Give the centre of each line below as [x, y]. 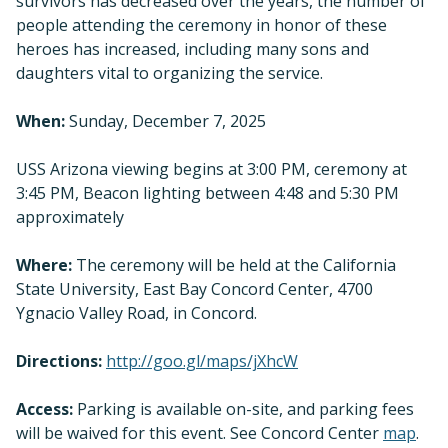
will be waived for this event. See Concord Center [199, 432]
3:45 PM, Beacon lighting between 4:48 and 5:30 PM [207, 192]
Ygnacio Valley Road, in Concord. [136, 312]
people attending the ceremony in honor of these [201, 24]
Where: [44, 264]
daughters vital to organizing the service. [169, 72]
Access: [44, 408]
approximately [70, 216]
